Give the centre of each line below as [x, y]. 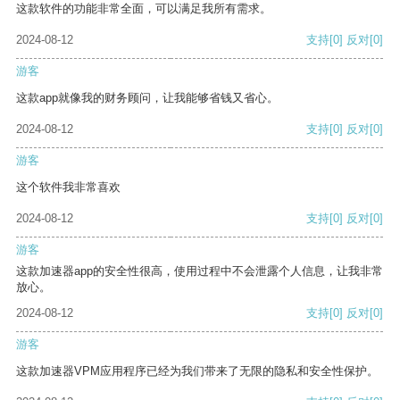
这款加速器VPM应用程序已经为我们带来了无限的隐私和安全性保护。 [197, 371]
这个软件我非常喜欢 [68, 187]
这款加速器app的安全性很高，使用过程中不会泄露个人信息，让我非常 [200, 271]
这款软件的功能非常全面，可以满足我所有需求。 [144, 9]
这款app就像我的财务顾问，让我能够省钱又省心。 [147, 98]
